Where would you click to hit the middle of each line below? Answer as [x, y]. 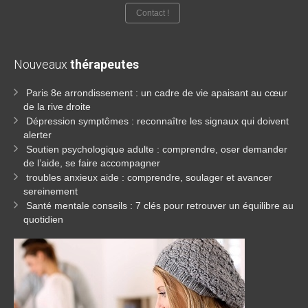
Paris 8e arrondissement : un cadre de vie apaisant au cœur [157, 93]
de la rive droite [57, 107]
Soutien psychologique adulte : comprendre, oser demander [157, 149]
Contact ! [152, 13]
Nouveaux [42, 64]
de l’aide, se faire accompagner [92, 163]
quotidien [43, 219]
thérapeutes [104, 64]
